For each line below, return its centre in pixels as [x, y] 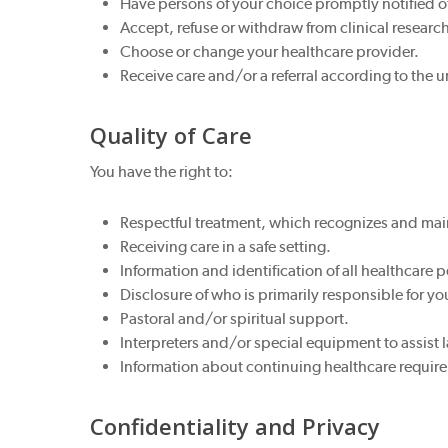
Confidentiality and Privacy [235, 426]
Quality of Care [171, 135]
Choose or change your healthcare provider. [270, 51]
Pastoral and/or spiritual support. [235, 318]
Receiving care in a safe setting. [226, 246]
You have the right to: [162, 171]
